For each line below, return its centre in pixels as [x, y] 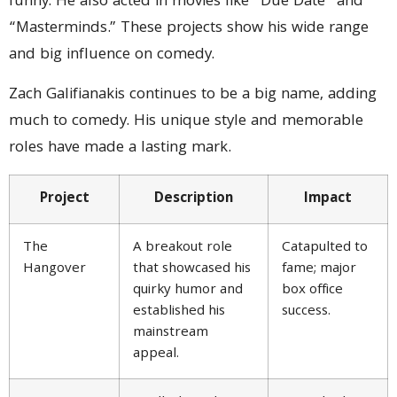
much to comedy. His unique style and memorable [186, 121]
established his [179, 312]
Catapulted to [325, 249]
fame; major [319, 270]
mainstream [171, 334]
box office [312, 291]
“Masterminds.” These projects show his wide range [189, 29]
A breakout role [183, 249]
